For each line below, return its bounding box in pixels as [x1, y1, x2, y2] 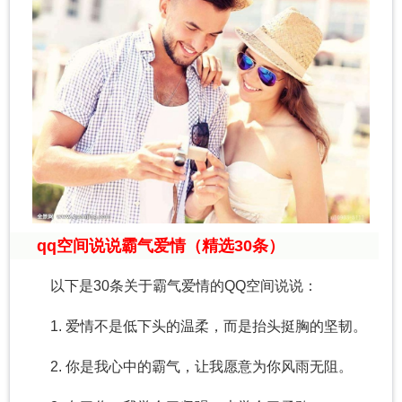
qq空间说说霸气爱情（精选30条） [37, 237, 284, 256]
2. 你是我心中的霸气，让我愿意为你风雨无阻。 [50, 359, 353, 375]
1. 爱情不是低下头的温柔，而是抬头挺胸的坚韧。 [50, 319, 367, 335]
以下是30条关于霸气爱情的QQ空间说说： [50, 278, 318, 294]
